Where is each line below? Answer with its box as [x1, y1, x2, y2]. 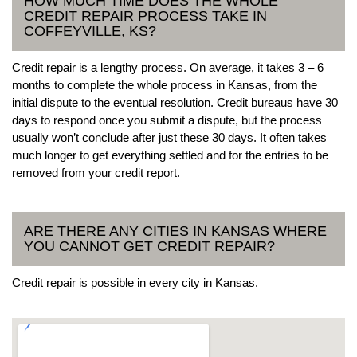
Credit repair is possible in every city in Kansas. [12, 275, 258, 289]
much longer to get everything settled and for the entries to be [12, 147, 328, 162]
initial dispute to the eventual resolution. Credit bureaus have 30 [12, 95, 338, 109]
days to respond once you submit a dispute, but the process [12, 112, 322, 127]
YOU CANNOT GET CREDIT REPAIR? [24, 237, 275, 254]
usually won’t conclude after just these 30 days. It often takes [12, 130, 327, 144]
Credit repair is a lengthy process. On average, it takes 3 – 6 [12, 60, 324, 74]
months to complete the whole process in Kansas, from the [12, 77, 317, 92]
